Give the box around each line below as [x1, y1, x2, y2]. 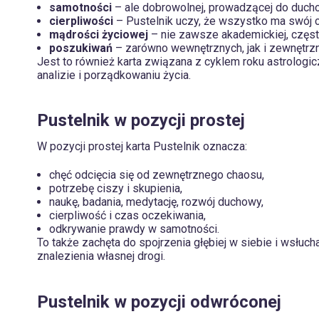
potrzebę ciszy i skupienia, [49, 181, 182, 195]
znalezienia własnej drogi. [37, 249, 165, 263]
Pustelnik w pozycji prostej [37, 110, 245, 131]
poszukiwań [49, 41, 115, 55]
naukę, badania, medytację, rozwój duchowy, [49, 194, 263, 209]
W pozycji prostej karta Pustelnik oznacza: [37, 140, 247, 154]
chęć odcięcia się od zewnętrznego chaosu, [49, 167, 264, 182]
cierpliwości [49, 14, 113, 28]
